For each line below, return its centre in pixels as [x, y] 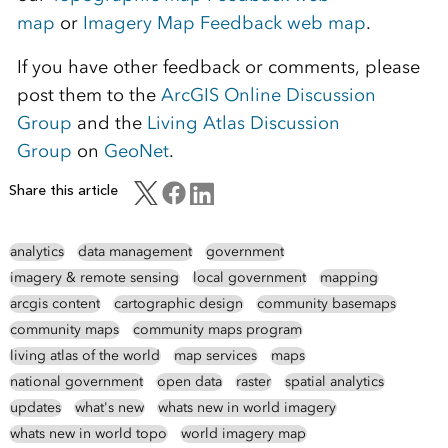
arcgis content [54, 304]
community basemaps [326, 304]
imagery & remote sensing [94, 278]
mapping [348, 278]
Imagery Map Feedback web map [224, 23]
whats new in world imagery [246, 408]
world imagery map [243, 434]
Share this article [63, 191]
